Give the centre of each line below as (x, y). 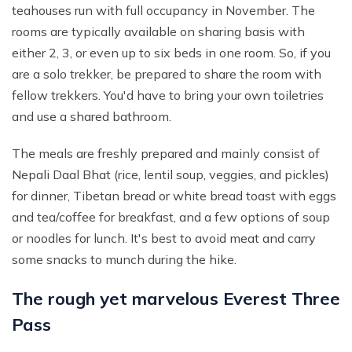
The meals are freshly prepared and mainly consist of (166, 154)
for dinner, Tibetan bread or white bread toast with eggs (174, 196)
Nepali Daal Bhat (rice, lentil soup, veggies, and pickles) (170, 175)
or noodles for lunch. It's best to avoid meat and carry (164, 238)
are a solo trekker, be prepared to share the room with (167, 74)
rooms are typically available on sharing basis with (158, 32)
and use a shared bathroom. (92, 117)
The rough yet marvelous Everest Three (176, 299)
